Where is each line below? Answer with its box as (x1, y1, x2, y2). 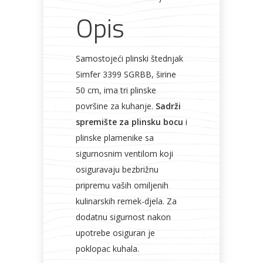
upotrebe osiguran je (76, 227, 155, 238)
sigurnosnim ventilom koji (76, 148, 173, 159)
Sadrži (156, 100, 181, 112)
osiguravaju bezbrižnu (76, 164, 159, 175)
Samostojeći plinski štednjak (76, 53, 183, 64)
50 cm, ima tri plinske (76, 85, 156, 96)
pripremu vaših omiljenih (76, 180, 168, 191)
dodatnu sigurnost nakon (76, 211, 171, 222)
